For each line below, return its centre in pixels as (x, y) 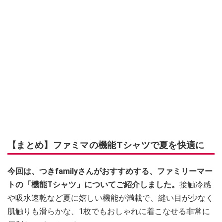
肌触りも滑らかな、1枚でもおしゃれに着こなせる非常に (109, 211)
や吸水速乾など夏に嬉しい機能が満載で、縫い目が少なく (111, 198)
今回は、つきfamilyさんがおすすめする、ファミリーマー (110, 171)
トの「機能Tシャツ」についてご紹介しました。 (93, 184)
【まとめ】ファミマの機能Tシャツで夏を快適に (106, 145)
